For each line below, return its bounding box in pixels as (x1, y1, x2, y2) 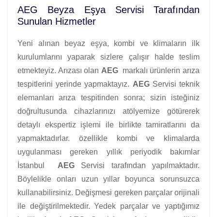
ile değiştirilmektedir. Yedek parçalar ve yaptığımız (17, 201, 200, 210)
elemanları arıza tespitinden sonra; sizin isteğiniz (17, 93, 200, 102)
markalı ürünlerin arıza (118, 66, 200, 75)
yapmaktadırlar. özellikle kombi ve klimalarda (17, 134, 200, 142)
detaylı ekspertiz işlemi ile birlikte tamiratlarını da (17, 120, 200, 129)
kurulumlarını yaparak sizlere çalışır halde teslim (17, 52, 200, 61)
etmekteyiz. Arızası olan (17, 66, 101, 75)
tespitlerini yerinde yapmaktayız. (17, 79, 133, 88)
